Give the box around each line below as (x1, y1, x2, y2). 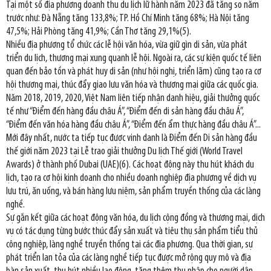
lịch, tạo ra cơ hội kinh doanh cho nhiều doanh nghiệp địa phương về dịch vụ (6, 172, 256, 183)
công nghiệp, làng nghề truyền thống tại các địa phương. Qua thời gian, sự (6, 239, 253, 250)
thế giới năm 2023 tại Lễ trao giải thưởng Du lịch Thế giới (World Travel (6, 146, 243, 157)
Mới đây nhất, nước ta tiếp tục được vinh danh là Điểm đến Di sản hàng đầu (6, 132, 257, 143)
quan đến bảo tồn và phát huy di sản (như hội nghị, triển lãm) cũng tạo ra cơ (6, 66, 261, 77)
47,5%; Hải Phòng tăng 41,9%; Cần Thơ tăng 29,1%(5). (6, 26, 191, 37)
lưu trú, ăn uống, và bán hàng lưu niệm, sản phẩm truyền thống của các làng (6, 186, 261, 197)
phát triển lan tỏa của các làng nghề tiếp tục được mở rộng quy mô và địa (6, 252, 251, 263)
